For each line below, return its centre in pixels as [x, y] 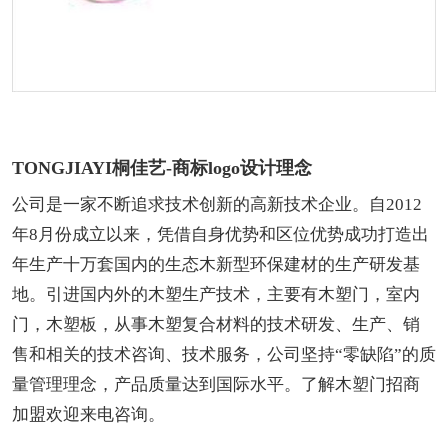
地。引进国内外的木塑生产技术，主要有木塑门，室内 [216, 294]
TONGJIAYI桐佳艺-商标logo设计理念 [162, 167]
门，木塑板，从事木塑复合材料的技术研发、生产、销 [216, 324]
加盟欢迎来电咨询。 [88, 414]
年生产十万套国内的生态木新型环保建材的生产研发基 [216, 264]
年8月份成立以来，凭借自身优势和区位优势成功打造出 [220, 234]
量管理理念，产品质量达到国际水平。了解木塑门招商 [216, 384]
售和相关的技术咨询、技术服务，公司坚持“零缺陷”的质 [224, 354]
